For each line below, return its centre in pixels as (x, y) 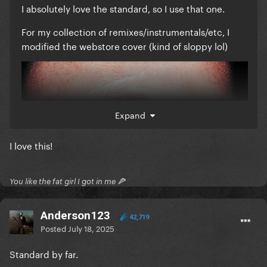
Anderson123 (75, 216)
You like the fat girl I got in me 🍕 (67, 181)
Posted (54, 228)
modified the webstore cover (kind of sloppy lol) (125, 46)
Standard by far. (45, 254)
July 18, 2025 (91, 228)
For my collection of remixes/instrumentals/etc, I (125, 31)
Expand (132, 115)
